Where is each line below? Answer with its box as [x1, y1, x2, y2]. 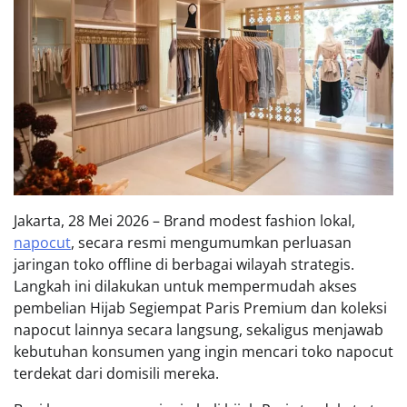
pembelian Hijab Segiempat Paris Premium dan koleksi [14, 297, 387, 318]
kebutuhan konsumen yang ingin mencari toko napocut [14, 341, 393, 362]
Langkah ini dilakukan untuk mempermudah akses [14, 275, 357, 296]
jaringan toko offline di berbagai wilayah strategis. [14, 253, 354, 274]
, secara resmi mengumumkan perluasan [71, 232, 352, 253]
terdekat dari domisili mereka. [14, 362, 219, 383]
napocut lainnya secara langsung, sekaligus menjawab [14, 319, 383, 340]
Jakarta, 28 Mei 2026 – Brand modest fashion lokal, [14, 210, 355, 231]
